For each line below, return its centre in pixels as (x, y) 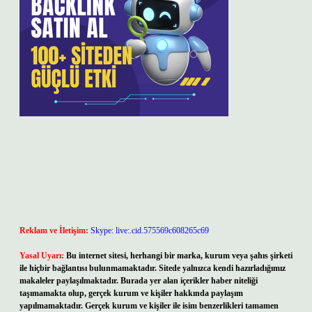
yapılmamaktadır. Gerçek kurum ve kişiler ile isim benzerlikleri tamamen (149, 306)
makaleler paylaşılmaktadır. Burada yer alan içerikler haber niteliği (139, 281)
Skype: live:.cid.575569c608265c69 (150, 231)
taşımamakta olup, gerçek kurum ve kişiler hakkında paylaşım (131, 293)
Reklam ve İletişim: (54, 231)
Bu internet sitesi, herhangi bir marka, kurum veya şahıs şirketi (179, 256)
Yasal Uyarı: (42, 256)
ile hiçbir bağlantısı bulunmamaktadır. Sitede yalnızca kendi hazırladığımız (153, 268)
